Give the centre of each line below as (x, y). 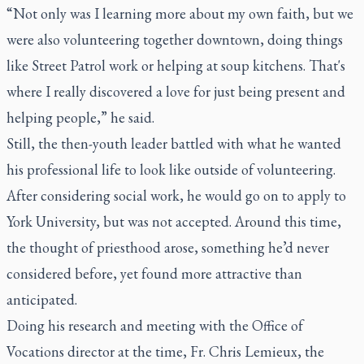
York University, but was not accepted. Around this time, (174, 221)
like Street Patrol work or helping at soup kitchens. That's (176, 65)
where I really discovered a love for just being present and (176, 91)
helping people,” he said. (80, 117)
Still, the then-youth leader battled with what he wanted (174, 143)
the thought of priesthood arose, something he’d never (168, 247)
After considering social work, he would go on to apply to (176, 195)
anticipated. (42, 299)
